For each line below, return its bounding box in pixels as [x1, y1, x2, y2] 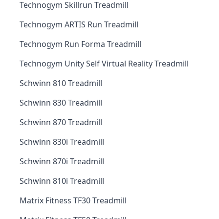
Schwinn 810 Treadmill [20, 78, 102, 88]
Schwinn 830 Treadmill [20, 97, 102, 108]
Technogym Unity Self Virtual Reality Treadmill [20, 58, 189, 69]
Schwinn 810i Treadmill [20, 175, 104, 186]
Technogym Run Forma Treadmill [20, 39, 141, 49]
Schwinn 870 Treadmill [20, 117, 102, 128]
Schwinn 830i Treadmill [20, 136, 104, 147]
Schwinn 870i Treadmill [20, 156, 104, 167]
